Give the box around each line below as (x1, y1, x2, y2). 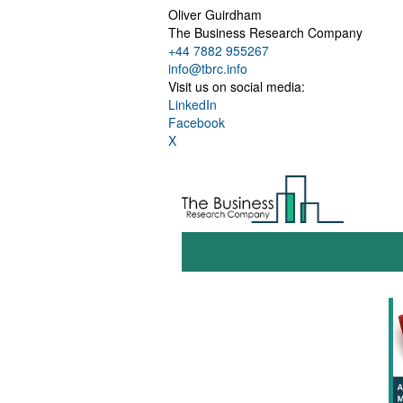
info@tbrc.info (168, 58, 247, 77)
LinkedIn (168, 94, 217, 113)
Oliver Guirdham (168, 4, 262, 23)
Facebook (168, 112, 225, 131)
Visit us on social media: (168, 76, 305, 95)
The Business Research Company (168, 22, 363, 41)
